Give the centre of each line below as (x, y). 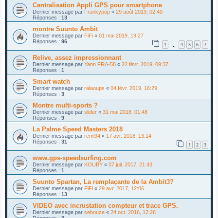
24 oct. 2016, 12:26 (133, 212)
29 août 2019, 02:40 (139, 12)
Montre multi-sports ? (65, 106)
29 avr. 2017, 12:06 (121, 188)
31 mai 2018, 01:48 (125, 112)
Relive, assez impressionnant (77, 58)
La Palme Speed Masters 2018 (78, 129)
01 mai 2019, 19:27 (121, 36)
